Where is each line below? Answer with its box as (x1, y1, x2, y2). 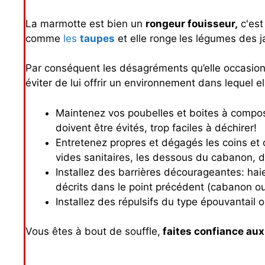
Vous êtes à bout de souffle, (25, 225, 160, 238)
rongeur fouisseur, (146, 17, 238, 30)
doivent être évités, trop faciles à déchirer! (56, 121, 257, 134)
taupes (80, 32, 115, 44)
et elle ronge (115, 32, 177, 44)
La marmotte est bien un (25, 17, 146, 30)
